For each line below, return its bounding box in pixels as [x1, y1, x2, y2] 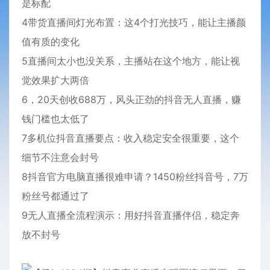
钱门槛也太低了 [22, 113, 89, 125]
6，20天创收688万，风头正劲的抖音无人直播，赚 [22, 93, 241, 105]
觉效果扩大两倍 [22, 74, 89, 86]
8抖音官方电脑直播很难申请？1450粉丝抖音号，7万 [22, 171, 248, 183]
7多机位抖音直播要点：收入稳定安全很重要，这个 [22, 132, 239, 144]
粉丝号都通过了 [22, 190, 89, 202]
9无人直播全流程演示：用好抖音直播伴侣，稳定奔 [22, 209, 240, 221]
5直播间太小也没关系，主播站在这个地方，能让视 [22, 55, 240, 67]
